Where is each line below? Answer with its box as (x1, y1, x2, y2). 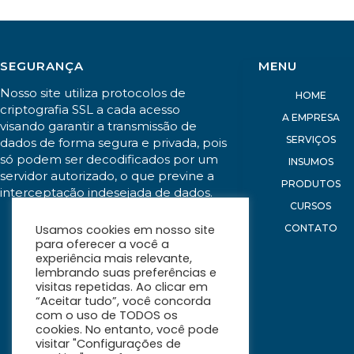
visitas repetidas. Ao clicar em (36, 279, 208, 295)
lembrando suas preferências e (36, 265, 217, 281)
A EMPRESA (281, 111, 340, 123)
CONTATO (284, 221, 337, 234)
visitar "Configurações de (36, 336, 181, 352)
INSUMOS (288, 155, 333, 168)
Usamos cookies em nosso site (36, 222, 215, 238)
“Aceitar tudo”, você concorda (36, 293, 211, 309)
